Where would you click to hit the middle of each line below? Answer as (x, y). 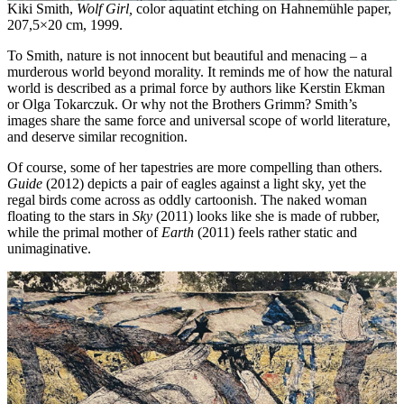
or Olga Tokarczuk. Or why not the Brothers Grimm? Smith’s (182, 105)
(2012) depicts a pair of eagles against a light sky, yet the (206, 184)
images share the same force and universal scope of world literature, (199, 121)
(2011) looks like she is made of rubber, (266, 216)
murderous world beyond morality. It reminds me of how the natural (200, 72)
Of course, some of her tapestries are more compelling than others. (195, 168)
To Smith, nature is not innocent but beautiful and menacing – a (187, 56)
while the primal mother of (84, 233)
